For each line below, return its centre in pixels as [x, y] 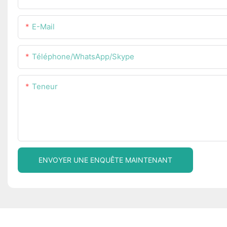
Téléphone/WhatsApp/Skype [83, 56]
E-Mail [43, 26]
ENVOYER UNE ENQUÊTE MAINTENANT [105, 160]
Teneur [45, 86]
